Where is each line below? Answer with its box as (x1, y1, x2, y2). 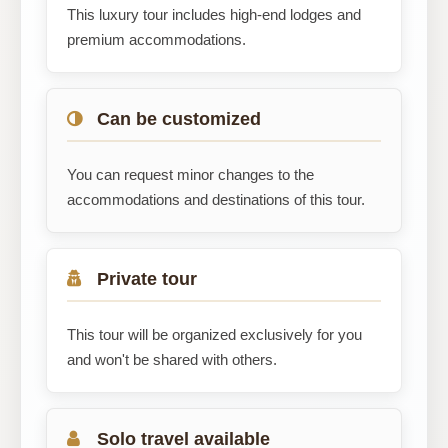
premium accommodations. (67, 31, 246, 48)
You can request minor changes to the (67, 166, 314, 183)
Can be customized (97, 109, 261, 129)
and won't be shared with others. (67, 351, 277, 368)
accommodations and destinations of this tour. (67, 191, 365, 208)
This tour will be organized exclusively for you (67, 326, 362, 343)
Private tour (97, 269, 197, 289)
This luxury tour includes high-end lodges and (67, 6, 361, 23)
